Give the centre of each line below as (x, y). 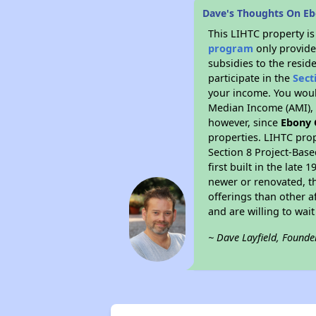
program (231, 48)
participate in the (251, 78)
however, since (245, 122)
